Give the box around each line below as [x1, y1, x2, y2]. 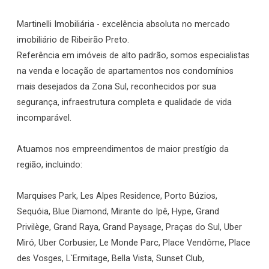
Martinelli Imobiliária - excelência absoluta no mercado [17, 19, 230, 29]
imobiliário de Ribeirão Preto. [17, 35, 129, 45]
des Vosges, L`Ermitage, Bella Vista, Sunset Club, [17, 253, 204, 264]
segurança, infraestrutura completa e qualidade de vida [17, 97, 232, 107]
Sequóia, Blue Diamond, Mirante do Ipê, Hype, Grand [17, 207, 219, 217]
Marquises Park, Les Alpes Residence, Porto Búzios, [17, 191, 217, 201]
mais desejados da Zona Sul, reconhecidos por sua [17, 82, 216, 92]
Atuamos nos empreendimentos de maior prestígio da [17, 144, 229, 154]
